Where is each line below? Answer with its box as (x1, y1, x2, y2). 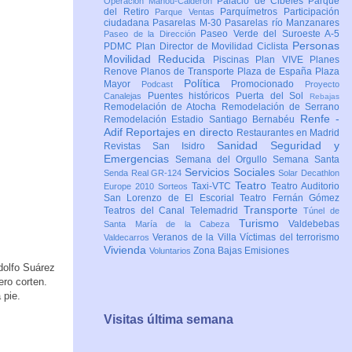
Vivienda (104, 244, 149, 257)
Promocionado (231, 79, 305, 90)
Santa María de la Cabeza (104, 219, 239, 229)
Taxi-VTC (192, 181, 235, 192)
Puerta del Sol (236, 90, 310, 102)
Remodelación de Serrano (221, 101, 340, 113)
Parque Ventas (155, 7, 221, 17)
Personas (292, 39, 339, 53)
